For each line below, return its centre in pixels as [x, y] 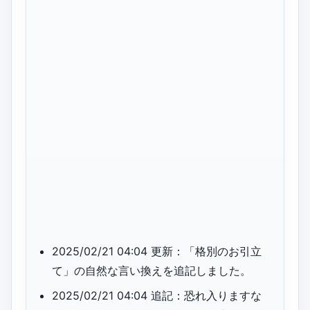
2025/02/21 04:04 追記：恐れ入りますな [157, 296]
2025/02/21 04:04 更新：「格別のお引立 [157, 252]
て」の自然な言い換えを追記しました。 [152, 271]
